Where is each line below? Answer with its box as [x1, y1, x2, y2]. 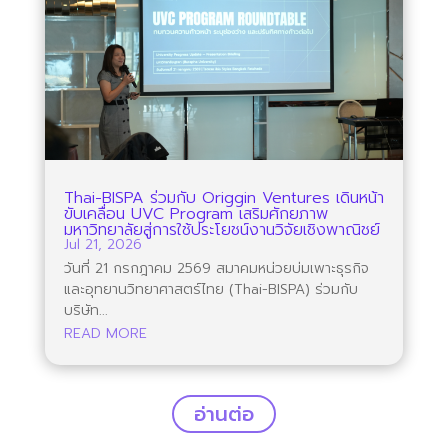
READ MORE [63, 322, 147, 344]
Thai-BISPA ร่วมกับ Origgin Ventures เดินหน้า [63, 185, 384, 210]
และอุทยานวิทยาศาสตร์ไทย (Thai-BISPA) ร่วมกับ [63, 278, 358, 300]
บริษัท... [63, 299, 108, 321]
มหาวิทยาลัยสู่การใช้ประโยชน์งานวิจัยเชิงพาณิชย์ [63, 217, 380, 242]
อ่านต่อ [193, 398, 254, 429]
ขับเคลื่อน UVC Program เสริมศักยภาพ [63, 201, 328, 226]
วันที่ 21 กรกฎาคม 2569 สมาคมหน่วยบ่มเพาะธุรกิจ [63, 257, 369, 279]
